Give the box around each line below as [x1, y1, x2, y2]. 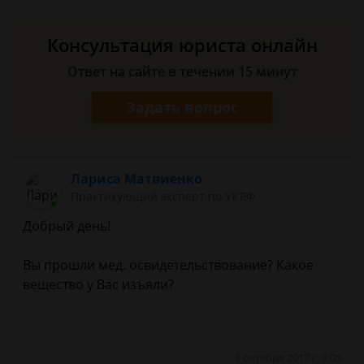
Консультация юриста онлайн [46, 32, 318, 57]
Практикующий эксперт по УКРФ [71, 188, 256, 204]
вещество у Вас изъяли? [23, 275, 174, 294]
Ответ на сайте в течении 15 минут [67, 63, 297, 80]
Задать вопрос [126, 97, 238, 117]
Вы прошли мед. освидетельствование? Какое [23, 256, 314, 275]
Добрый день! [23, 217, 110, 236]
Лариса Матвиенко [71, 170, 203, 188]
